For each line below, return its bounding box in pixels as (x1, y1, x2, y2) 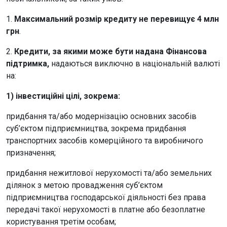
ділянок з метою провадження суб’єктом (6, 180, 163, 190)
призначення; (6, 147, 56, 158)
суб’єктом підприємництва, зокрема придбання (6, 123, 186, 133)
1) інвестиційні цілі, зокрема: (6, 91, 120, 101)
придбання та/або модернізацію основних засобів (6, 111, 197, 121)
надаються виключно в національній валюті (49, 58, 220, 68)
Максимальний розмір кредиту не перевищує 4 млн (14, 14, 219, 24)
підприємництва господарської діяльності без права (6, 192, 206, 202)
